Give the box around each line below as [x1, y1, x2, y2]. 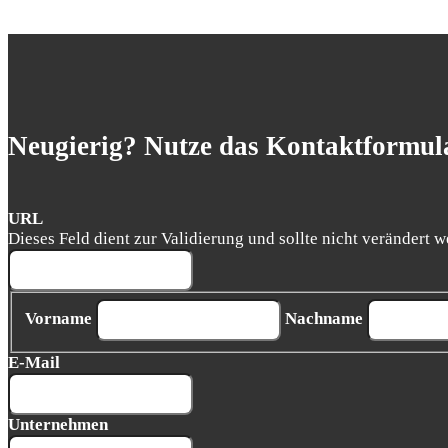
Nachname [284, 309, 363, 329]
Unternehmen [8, 415, 108, 435]
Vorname [24, 309, 92, 329]
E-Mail [8, 353, 60, 373]
